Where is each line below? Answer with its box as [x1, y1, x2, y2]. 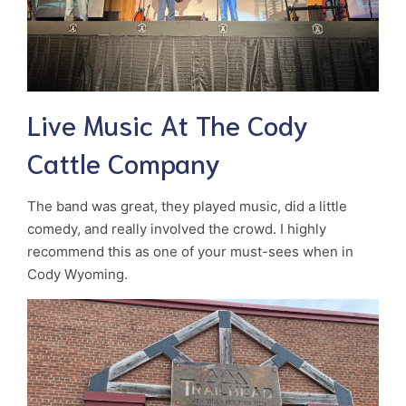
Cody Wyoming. [27, 266, 128, 284]
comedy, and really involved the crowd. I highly [27, 220, 326, 238]
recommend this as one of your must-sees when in [27, 243, 353, 261]
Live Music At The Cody [27, 106, 308, 142]
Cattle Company [27, 144, 220, 180]
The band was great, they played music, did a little [27, 198, 347, 216]
